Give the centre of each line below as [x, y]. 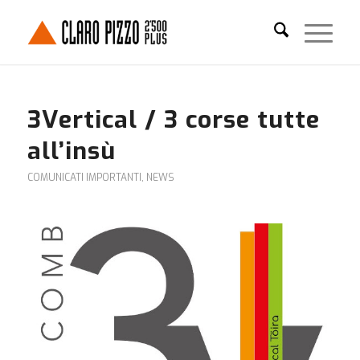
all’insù [71, 151]
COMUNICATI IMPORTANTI [84, 178]
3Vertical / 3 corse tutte [173, 120]
